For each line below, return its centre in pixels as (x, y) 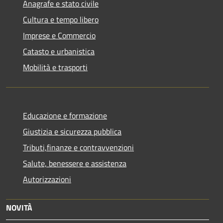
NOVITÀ (19, 207)
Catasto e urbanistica (59, 51)
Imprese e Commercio (59, 35)
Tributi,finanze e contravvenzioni (78, 147)
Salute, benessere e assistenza (75, 163)
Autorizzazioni (47, 179)
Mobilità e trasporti (55, 67)
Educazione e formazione (65, 115)
